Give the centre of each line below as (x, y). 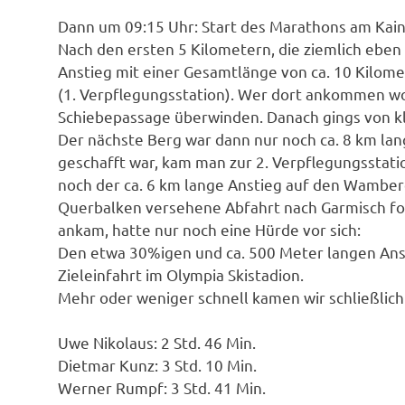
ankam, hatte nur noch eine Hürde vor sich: (209, 229)
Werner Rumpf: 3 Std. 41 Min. (162, 388)
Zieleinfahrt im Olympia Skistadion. (181, 274)
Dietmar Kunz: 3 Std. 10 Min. (157, 365)
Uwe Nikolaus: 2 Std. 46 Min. (157, 343)
